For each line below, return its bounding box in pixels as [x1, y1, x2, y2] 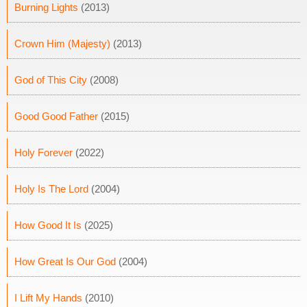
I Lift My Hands [14, 292, 82, 304]
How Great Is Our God [14, 256, 116, 267]
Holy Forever [14, 147, 73, 158]
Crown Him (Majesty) [14, 38, 110, 49]
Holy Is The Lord [14, 183, 88, 195]
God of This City [14, 74, 87, 86]
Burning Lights [14, 1, 78, 13]
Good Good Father [14, 110, 98, 122]
